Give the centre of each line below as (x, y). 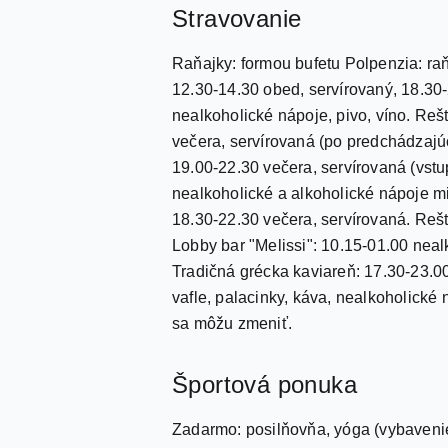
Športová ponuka (264, 384)
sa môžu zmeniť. (232, 323)
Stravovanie (237, 18)
